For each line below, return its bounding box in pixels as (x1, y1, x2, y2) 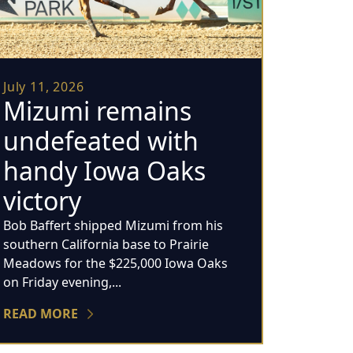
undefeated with (3, 123, 199, 158)
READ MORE (3, 304, 78, 322)
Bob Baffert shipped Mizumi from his (3, 216, 223, 234)
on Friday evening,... (3, 273, 121, 291)
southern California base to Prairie (3, 235, 209, 253)
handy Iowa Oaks (3, 153, 206, 188)
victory (3, 183, 81, 217)
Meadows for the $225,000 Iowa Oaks (3, 254, 228, 272)
